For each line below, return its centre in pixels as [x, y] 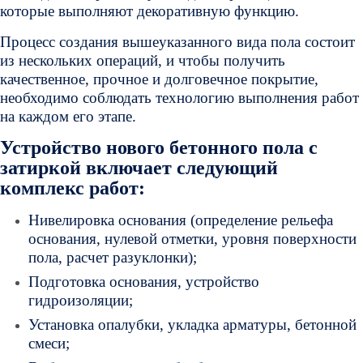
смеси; [49, 343]
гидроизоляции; [81, 300]
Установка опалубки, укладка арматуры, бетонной [192, 325]
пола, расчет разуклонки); [113, 257]
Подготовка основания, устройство [144, 282]
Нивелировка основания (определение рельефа [181, 220]
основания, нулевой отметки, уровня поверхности [192, 239]
